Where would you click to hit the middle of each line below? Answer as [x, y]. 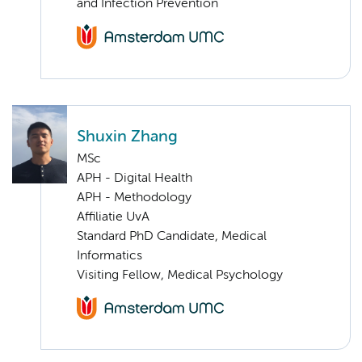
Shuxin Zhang [127, 137]
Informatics [109, 256]
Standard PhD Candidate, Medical [172, 236]
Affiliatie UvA [113, 217]
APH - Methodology [134, 198]
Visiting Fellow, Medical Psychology [180, 275]
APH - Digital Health [135, 178]
